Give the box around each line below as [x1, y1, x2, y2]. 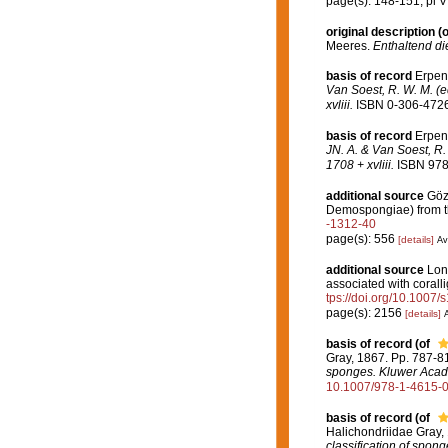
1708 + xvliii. [325, 157, 394, 172]
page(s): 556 [325, 231, 398, 246]
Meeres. [325, 38, 373, 53]
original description [325, 24, 435, 39]
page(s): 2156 [325, 305, 405, 320]
